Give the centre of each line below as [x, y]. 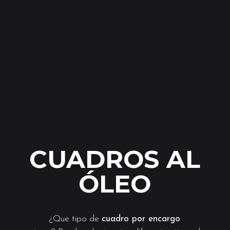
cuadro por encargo [141, 219]
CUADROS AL [115, 159]
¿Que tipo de [76, 219]
